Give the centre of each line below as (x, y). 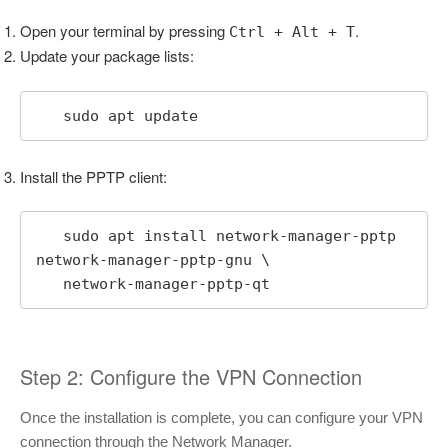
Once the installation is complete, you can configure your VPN (221, 418)
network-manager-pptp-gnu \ (153, 260)
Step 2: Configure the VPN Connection (191, 377)
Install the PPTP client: (93, 176)
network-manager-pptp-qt (166, 284)
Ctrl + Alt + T (292, 32)
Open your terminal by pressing (124, 31)
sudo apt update (130, 115)
